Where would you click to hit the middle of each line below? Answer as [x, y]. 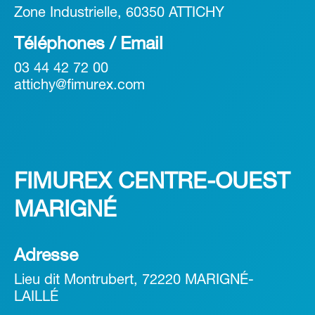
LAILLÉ [36, 298]
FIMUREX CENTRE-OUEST [152, 183]
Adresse [46, 257]
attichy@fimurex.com [79, 86]
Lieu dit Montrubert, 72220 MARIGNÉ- [134, 281]
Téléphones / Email [89, 45]
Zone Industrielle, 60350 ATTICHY [119, 14]
